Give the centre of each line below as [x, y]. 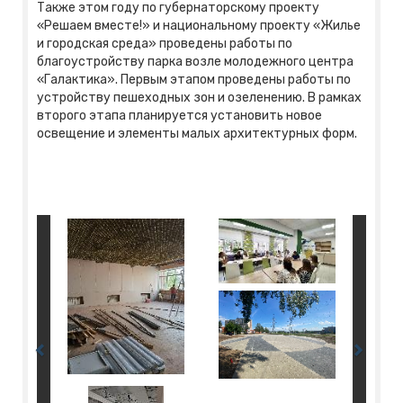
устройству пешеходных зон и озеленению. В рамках [199, 97]
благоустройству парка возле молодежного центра [195, 61]
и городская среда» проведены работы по [165, 43]
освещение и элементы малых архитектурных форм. [197, 133]
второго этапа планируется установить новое [179, 115]
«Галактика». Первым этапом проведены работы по [194, 79]
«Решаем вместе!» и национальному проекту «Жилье [199, 25]
